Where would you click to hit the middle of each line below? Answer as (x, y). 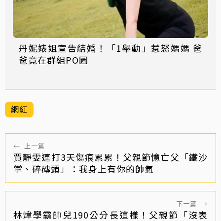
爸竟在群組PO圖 (54, 59)
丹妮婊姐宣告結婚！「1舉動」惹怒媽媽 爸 (110, 48)
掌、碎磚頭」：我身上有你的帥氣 (84, 168)
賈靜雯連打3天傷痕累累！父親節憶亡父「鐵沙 (110, 157)
